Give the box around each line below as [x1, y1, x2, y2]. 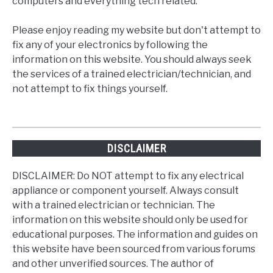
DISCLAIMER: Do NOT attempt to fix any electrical [12, 169, 244, 182]
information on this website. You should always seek [12, 53, 252, 65]
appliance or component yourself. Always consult [12, 184, 239, 196]
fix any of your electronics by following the [12, 38, 208, 51]
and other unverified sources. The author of [12, 257, 214, 269]
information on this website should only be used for [12, 213, 248, 225]
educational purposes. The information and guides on [12, 228, 258, 240]
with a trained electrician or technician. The [12, 199, 215, 211]
